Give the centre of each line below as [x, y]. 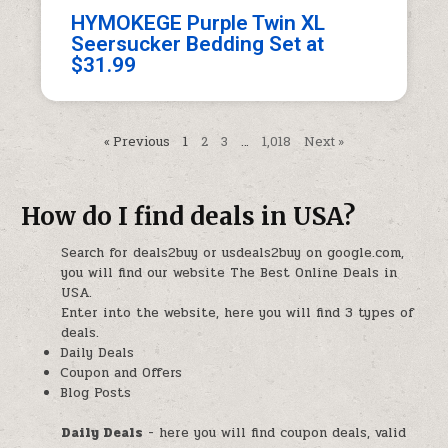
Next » [324, 140]
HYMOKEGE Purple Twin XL [198, 22]
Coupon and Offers [121, 373]
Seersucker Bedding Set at [198, 43]
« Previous [137, 140]
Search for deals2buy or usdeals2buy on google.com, [233, 253]
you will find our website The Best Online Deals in [229, 273]
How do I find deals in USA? [188, 216]
